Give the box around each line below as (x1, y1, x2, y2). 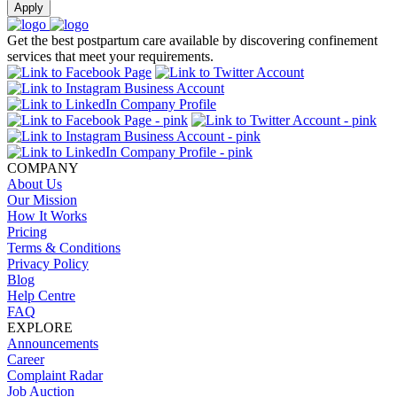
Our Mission (7, 192, 77, 208)
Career (7, 352, 44, 368)
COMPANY (7, 160, 79, 176)
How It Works (7, 208, 87, 224)
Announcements (7, 336, 98, 352)
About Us (7, 176, 62, 192)
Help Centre (7, 288, 75, 304)
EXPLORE (7, 320, 73, 336)
